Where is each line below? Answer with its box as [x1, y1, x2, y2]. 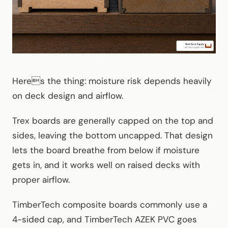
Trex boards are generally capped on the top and [12, 115, 213, 127]
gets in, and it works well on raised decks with [12, 159, 200, 171]
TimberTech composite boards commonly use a [12, 199, 207, 211]
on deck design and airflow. [12, 90, 123, 102]
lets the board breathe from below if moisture [12, 145, 199, 156]
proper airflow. [12, 174, 70, 186]
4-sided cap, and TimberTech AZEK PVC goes [12, 214, 197, 225]
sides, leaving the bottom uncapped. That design [12, 130, 213, 141]
